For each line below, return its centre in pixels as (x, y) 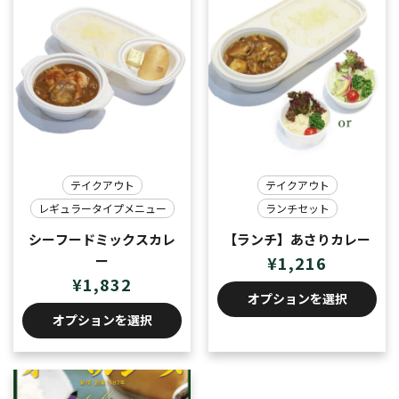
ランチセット (297, 208)
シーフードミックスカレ (102, 239)
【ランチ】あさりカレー (297, 239)
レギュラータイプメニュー (102, 208)
